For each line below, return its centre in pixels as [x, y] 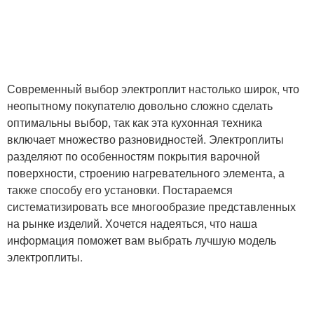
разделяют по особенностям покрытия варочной [134, 156]
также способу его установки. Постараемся [120, 190]
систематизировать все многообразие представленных [151, 207]
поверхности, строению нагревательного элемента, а [146, 173]
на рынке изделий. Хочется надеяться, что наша [132, 224]
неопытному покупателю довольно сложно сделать [140, 106]
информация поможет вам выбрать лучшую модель [142, 240]
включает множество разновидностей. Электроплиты [145, 139]
